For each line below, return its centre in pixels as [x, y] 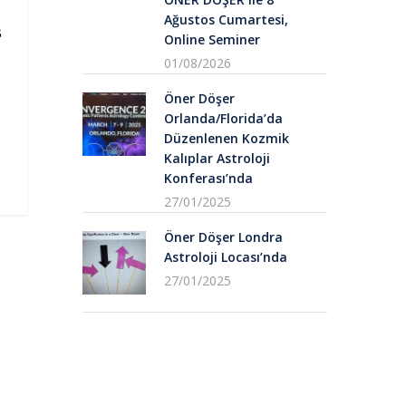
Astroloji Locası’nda [226, 256]
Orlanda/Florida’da [223, 118]
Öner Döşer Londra [223, 237]
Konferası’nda [208, 178]
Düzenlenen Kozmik [227, 138]
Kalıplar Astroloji [217, 158]
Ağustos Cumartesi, [226, 19]
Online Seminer [212, 39]
